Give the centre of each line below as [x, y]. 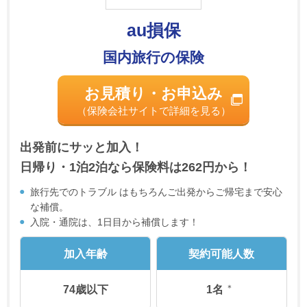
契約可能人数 [222, 254]
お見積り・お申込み [153, 94]
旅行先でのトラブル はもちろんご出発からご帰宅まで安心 [157, 192]
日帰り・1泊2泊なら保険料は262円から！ [136, 167]
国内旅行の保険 [153, 57]
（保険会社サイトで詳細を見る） [153, 111]
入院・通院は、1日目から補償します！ [115, 222]
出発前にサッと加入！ [82, 147]
